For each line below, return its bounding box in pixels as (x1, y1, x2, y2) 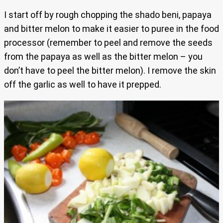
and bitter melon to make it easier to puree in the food (4, 23, 219, 34)
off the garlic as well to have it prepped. (4, 79, 161, 90)
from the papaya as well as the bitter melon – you (4, 51, 203, 62)
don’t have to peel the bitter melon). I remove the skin (4, 65, 216, 76)
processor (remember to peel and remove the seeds (4, 37, 213, 48)
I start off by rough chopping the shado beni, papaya (4, 9, 212, 20)
